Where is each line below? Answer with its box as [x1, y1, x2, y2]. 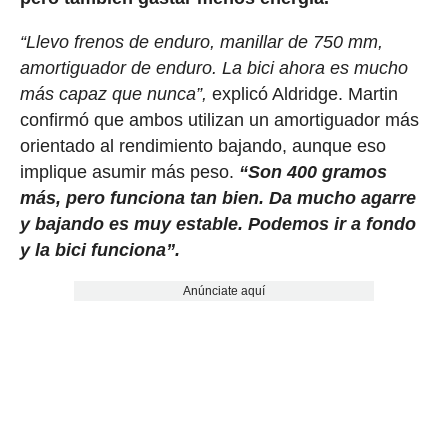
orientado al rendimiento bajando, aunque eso [19, 135, 386, 156]
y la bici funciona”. [19, 239, 180, 260]
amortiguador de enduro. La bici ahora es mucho [19, 57, 408, 78]
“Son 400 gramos [238, 161, 387, 182]
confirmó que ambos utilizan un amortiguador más [19, 109, 419, 130]
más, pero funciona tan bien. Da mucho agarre [19, 187, 416, 208]
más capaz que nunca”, [19, 83, 207, 104]
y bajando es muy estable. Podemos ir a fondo [19, 213, 416, 234]
